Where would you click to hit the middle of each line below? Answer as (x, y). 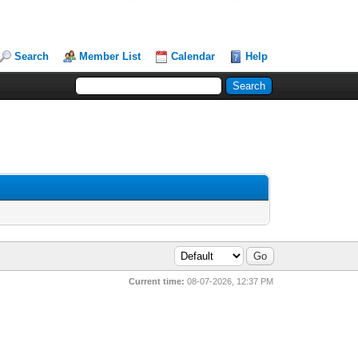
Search (32, 56)
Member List (110, 56)
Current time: (157, 281)
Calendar (193, 56)
